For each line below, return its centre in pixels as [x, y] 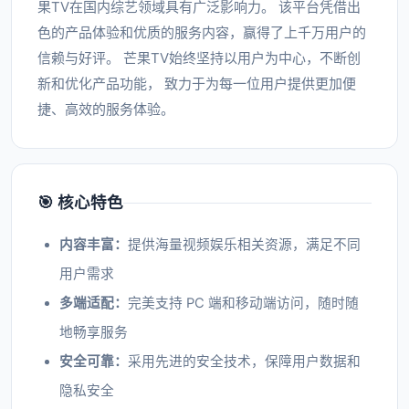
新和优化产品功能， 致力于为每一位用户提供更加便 [197, 84]
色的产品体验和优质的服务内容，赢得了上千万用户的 [202, 32]
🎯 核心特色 [80, 202]
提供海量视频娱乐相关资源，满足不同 [244, 245]
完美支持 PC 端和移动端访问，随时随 [243, 303]
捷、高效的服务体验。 [106, 109]
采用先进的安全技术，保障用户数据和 [244, 362]
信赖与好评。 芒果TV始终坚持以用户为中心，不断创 [199, 58]
